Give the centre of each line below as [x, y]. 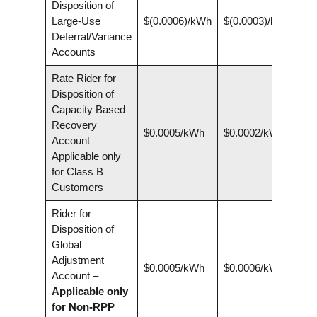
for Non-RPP [83, 306]
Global [66, 244]
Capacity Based [88, 109]
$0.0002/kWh [254, 132]
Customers [77, 187]
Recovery [74, 125]
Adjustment [77, 260]
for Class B [77, 171]
